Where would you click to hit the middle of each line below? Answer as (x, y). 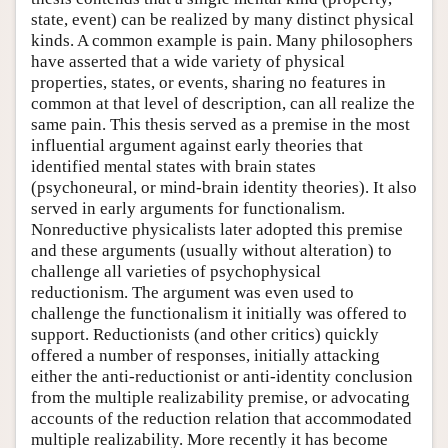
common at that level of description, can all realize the (223, 103)
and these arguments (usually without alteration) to (211, 250)
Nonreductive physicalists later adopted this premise (217, 229)
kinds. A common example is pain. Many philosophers (222, 40)
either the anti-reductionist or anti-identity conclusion (222, 376)
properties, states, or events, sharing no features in (208, 82)
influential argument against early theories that (197, 145)
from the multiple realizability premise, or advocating (220, 397)
